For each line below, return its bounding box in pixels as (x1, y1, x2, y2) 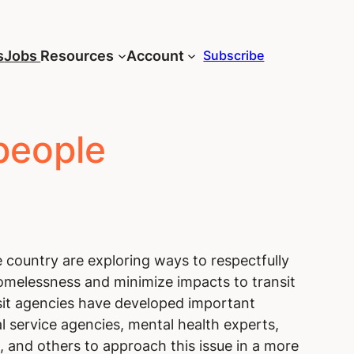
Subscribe (203, 47, 265, 64)
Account (126, 47, 184, 64)
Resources (40, 47, 115, 64)
